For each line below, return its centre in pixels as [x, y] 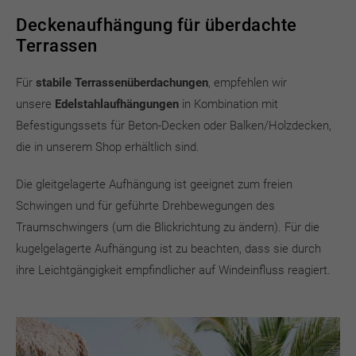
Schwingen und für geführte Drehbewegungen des [145, 206]
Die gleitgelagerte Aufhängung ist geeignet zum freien [154, 184]
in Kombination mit [228, 104]
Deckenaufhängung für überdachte [157, 25]
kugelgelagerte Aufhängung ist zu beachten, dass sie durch [168, 249]
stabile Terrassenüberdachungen [122, 83]
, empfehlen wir [248, 83]
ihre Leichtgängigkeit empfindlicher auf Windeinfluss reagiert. [173, 270]
